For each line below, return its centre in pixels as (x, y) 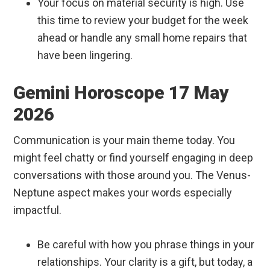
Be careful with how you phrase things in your (146, 245)
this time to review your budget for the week (143, 20)
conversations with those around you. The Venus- (132, 175)
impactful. (38, 210)
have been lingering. (85, 55)
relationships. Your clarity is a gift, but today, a (145, 262)
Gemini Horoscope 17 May (121, 93)
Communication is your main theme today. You (124, 140)
